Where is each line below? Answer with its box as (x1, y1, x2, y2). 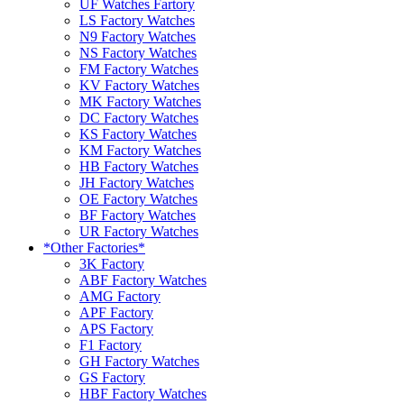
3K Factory (79, 255, 144, 271)
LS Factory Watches (79, 12, 195, 28)
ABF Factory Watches (79, 271, 207, 288)
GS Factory (79, 369, 145, 385)
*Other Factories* (43, 239, 145, 255)
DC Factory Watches (79, 109, 198, 125)
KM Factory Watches (79, 142, 201, 158)
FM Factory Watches (79, 60, 198, 77)
